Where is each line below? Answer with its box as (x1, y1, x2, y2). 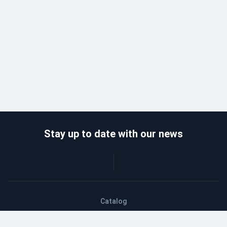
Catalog (100, 197, 127, 205)
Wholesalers (92, 211, 135, 219)
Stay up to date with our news (44, 127, 183, 140)
